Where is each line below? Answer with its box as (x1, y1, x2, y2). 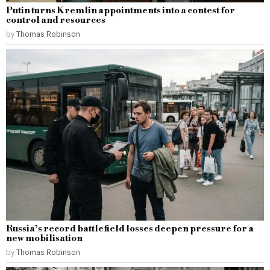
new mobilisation (6, 232, 83, 244)
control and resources (6, 14, 105, 26)
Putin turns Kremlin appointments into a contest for (6, 4, 235, 16)
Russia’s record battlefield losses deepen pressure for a (6, 222, 254, 234)
